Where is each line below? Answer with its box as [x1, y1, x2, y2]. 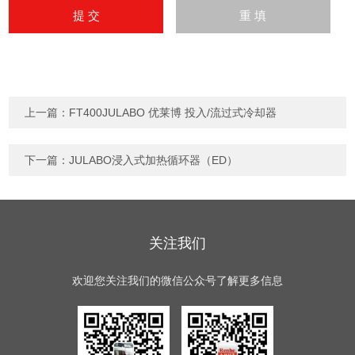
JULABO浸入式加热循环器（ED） [69, 154, 239, 166]
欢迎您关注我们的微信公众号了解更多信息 [71, 274, 283, 287]
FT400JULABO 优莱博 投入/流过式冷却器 [69, 106, 277, 119]
